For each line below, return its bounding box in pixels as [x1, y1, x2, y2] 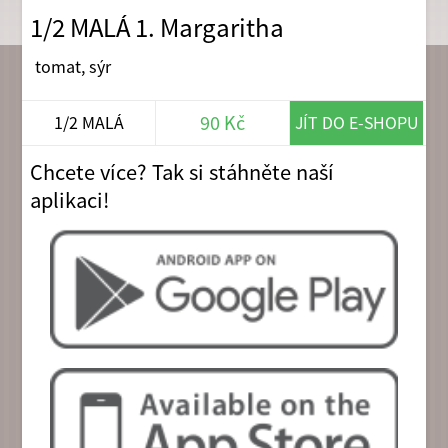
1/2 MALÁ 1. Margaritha [30, 11, 285, 45]
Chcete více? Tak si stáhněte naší [30, 157, 335, 186]
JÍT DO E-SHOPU [295, 110, 419, 134]
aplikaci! [30, 185, 110, 214]
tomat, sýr [34, 55, 111, 79]
